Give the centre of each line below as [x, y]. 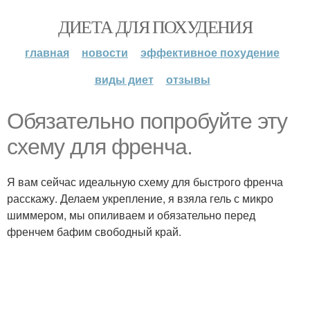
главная [47, 52]
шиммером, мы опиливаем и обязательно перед [131, 215]
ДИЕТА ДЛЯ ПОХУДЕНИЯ [155, 26]
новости [105, 52]
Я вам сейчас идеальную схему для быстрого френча [145, 182]
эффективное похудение [210, 52]
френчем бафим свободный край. [94, 231]
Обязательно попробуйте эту [147, 121]
